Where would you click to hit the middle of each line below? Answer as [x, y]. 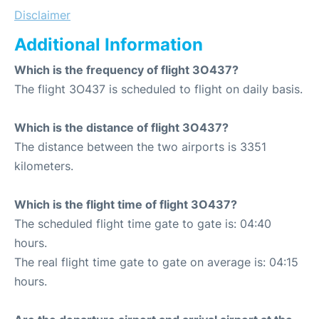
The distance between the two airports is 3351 [140, 147]
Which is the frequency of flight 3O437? [126, 70]
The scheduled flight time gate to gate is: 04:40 [143, 224]
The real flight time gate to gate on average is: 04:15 [156, 262]
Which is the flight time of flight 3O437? [126, 204]
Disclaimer [42, 15]
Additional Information [109, 45]
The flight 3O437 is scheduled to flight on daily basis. [158, 89]
